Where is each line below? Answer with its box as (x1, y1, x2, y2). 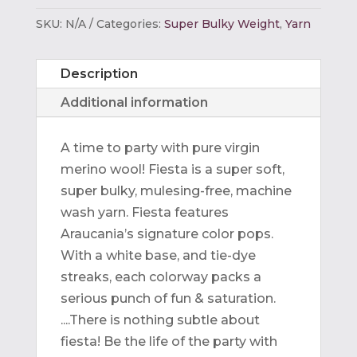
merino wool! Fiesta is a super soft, (60, 162, 284, 178)
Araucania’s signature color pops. (60, 226, 273, 242)
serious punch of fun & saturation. (60, 291, 276, 307)
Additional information (60, 95, 208, 111)
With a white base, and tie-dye (60, 248, 256, 264)
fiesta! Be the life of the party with (60, 334, 277, 350)
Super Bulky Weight (163, 17, 280, 32)
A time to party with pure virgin (60, 140, 260, 156)
